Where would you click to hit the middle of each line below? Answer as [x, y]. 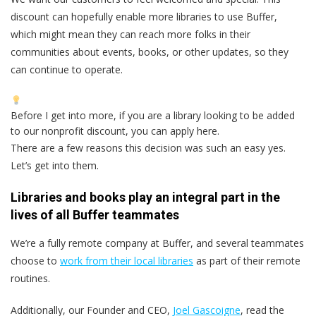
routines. [30, 279]
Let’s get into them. [55, 166]
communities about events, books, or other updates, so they [150, 52]
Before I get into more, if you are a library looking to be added [153, 116]
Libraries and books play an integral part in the [145, 197]
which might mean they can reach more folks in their [130, 35]
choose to [35, 261]
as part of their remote [247, 261]
